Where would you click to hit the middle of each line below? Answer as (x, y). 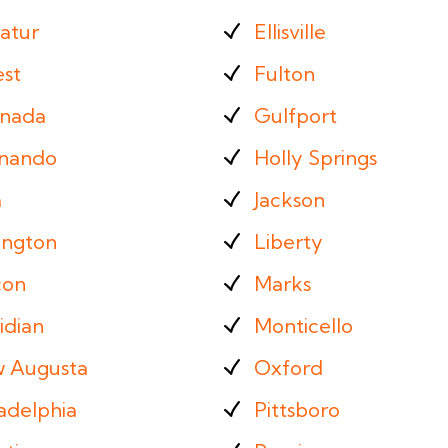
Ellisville (290, 31)
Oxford (288, 367)
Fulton (284, 73)
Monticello (303, 325)
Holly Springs (315, 157)
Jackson (289, 199)
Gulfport (295, 115)
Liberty (288, 241)
